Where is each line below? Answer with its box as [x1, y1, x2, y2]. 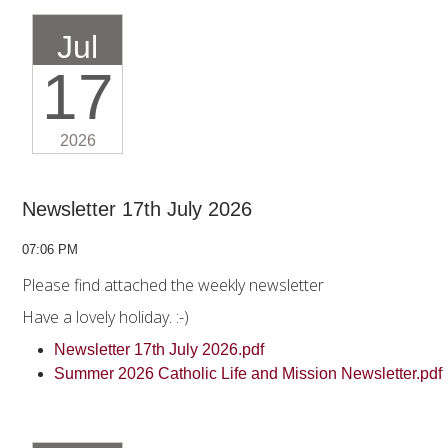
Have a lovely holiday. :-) [22, 306, 193, 329]
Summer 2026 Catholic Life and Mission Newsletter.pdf [54, 365, 446, 383]
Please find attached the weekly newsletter [22, 274, 324, 297]
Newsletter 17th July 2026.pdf [54, 341, 268, 359]
